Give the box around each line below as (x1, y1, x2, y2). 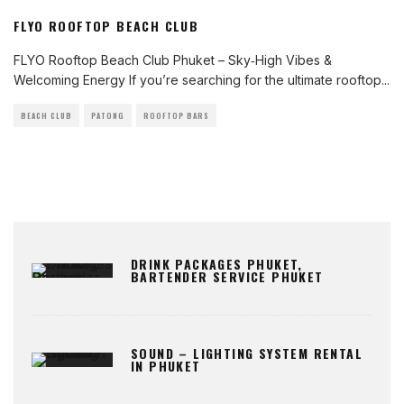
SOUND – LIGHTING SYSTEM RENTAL (131, 344, 363, 363)
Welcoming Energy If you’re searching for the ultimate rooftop (14, 72, 381, 87)
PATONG (91, 110, 124, 121)
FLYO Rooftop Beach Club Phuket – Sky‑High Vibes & (14, 52, 332, 68)
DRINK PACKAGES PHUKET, (131, 254, 303, 273)
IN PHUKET (131, 356, 201, 375)
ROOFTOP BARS (143, 110, 209, 121)
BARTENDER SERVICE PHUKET (131, 267, 324, 286)
